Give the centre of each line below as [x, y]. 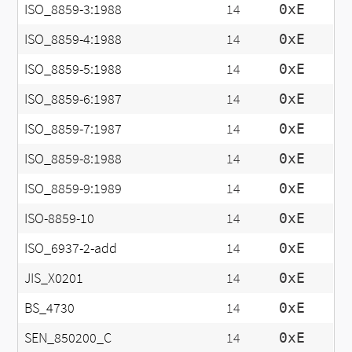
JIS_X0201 [54, 278]
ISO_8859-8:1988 [73, 158]
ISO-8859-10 [60, 218]
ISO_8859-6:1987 [73, 99]
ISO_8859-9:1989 [73, 188]
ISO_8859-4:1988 [73, 39]
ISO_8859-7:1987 [73, 128]
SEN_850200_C [68, 337]
